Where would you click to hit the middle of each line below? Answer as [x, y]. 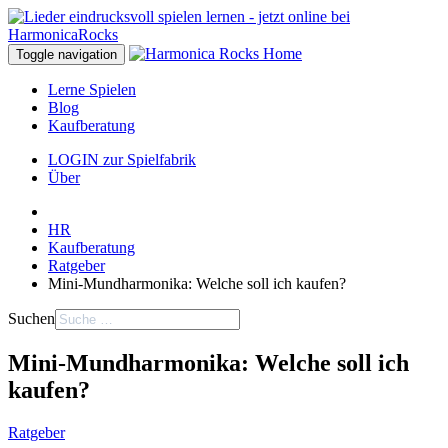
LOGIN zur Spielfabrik [122, 159]
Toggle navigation [66, 54]
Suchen [31, 318]
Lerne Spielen [92, 89]
